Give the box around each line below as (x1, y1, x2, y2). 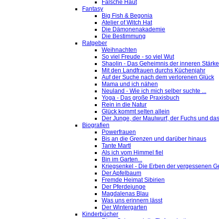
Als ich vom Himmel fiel (102, 149, 163, 156)
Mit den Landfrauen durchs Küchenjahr (102, 67, 205, 74)
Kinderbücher (82, 211, 118, 218)
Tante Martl (102, 142, 131, 150)
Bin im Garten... (102, 156, 142, 163)
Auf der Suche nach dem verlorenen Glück (102, 74, 214, 81)
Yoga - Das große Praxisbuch (102, 94, 179, 102)
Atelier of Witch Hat (102, 19, 152, 26)
